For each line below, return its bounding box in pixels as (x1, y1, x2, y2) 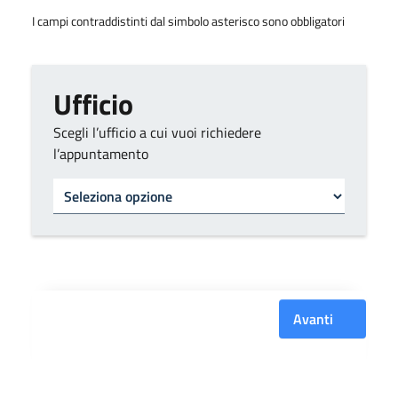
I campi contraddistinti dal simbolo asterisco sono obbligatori (32, 12, 345, 30)
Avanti (293, 308, 334, 330)
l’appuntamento (53, 143, 148, 164)
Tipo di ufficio (52, 174, 136, 196)
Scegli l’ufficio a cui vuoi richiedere (53, 122, 261, 143)
